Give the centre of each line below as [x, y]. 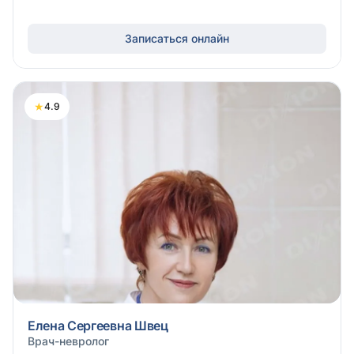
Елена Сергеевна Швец [98, 326]
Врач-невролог [68, 341]
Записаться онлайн [177, 38]
